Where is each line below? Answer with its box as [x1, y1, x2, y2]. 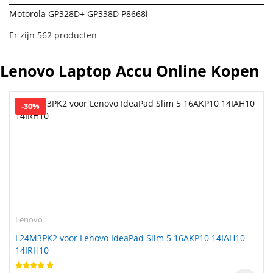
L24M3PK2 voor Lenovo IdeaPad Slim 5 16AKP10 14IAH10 [15, 232, 245, 244]
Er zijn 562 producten [9, 29, 97, 41]
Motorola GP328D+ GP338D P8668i [9, 8, 148, 19]
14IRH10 [15, 244, 49, 256]
